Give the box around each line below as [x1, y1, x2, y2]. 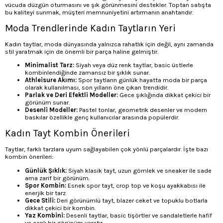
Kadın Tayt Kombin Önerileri [5, 127, 130, 139]
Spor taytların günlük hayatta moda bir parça [77, 76, 207, 84]
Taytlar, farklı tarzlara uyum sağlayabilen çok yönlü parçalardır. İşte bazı [5, 145, 208, 153]
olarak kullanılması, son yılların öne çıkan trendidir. [25, 84, 168, 92]
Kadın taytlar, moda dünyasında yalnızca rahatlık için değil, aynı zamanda [5, 40, 214, 48]
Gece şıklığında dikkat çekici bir [118, 91, 211, 99]
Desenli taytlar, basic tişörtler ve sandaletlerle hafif [65, 211, 212, 219]
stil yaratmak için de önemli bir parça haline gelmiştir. [5, 47, 158, 55]
